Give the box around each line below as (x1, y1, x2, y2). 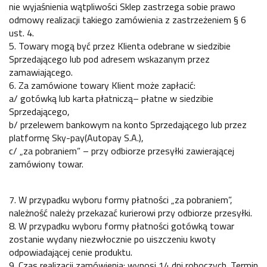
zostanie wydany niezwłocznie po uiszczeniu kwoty (9, 232, 216, 247)
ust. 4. (9, 26, 34, 41)
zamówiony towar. (9, 157, 83, 172)
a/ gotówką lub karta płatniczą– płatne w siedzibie (9, 91, 213, 106)
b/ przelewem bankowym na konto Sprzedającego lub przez (9, 117, 247, 132)
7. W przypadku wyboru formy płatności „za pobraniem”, (9, 193, 232, 207)
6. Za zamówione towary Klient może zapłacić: (9, 78, 195, 93)
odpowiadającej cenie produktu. (9, 245, 132, 260)
